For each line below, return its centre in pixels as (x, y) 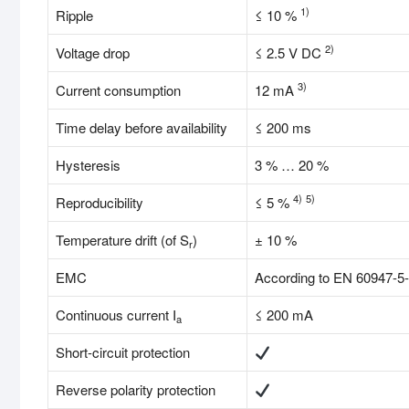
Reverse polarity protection (136, 390)
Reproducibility (100, 203)
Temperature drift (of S (122, 240)
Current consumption (118, 90)
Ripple (74, 16)
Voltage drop (93, 53)
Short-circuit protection (123, 352)
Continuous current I (116, 315)
